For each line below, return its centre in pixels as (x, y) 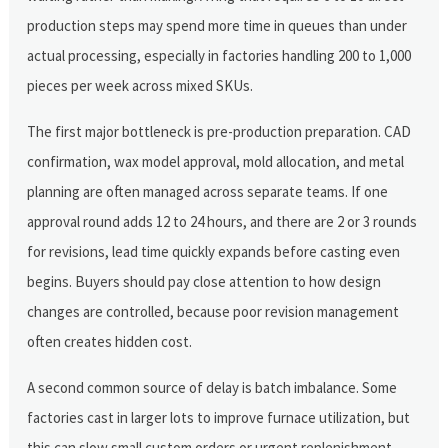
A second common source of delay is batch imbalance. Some (212, 387)
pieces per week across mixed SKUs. (140, 85)
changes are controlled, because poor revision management (213, 311)
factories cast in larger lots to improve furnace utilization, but (219, 417)
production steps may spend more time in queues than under (217, 25)
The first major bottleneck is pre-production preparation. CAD (219, 131)
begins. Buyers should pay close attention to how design (204, 281)
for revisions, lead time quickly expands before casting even (214, 251)
